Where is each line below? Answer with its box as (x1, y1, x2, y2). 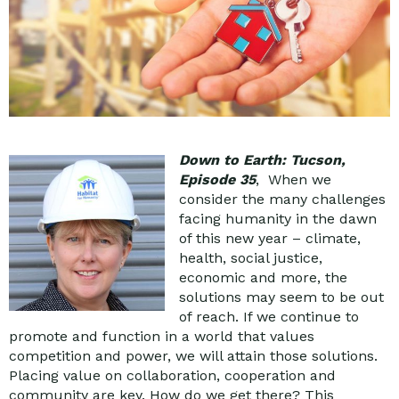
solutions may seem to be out (179, 288, 384, 305)
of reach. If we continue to (179, 307, 359, 325)
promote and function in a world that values (9, 327, 314, 345)
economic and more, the (179, 268, 347, 286)
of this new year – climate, (179, 229, 361, 247)
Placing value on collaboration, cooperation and (9, 366, 336, 384)
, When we (256, 170, 331, 188)
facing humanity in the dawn (179, 209, 377, 227)
